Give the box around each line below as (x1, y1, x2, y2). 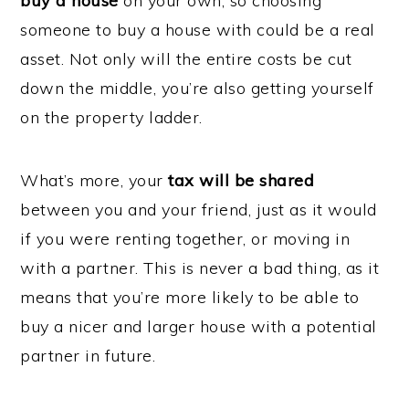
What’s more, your (20, 170, 169, 191)
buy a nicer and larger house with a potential (20, 316, 377, 337)
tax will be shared (168, 170, 315, 191)
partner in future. (20, 345, 156, 366)
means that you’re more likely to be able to (20, 287, 360, 308)
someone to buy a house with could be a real (20, 19, 375, 40)
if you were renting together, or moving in (20, 228, 351, 249)
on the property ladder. (20, 107, 203, 128)
